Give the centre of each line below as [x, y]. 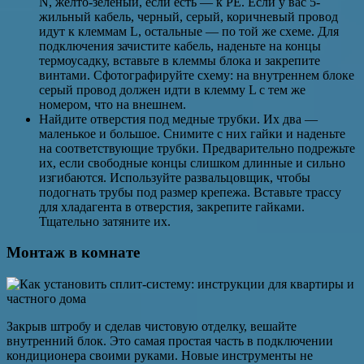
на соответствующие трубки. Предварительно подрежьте [197, 148]
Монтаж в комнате [75, 253]
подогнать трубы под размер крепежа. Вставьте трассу [190, 192]
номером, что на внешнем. [113, 104]
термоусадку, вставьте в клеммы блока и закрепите [180, 60]
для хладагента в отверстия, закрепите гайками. [172, 206]
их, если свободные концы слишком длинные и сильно [192, 162]
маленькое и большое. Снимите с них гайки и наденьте [192, 133]
